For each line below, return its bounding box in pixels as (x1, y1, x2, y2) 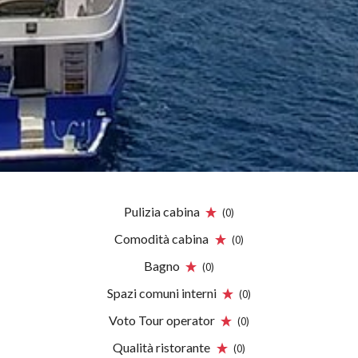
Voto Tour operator (108, 312, 217, 328)
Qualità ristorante (113, 340, 213, 355)
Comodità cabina (114, 231, 212, 246)
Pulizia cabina (123, 204, 202, 219)
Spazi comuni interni (106, 285, 219, 300)
